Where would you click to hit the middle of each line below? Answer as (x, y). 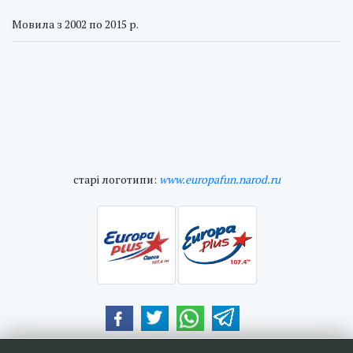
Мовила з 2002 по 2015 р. (75, 24)
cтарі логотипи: (116, 179)
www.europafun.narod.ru (219, 179)
